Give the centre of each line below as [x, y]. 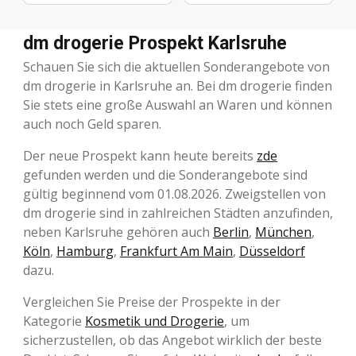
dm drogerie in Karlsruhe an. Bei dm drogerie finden [178, 86]
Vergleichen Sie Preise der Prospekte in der [152, 302]
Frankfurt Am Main [176, 252]
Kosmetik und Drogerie [155, 321]
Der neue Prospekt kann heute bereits [140, 156]
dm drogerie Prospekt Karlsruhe [155, 44]
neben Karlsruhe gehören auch [118, 232]
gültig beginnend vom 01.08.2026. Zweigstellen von [174, 194]
